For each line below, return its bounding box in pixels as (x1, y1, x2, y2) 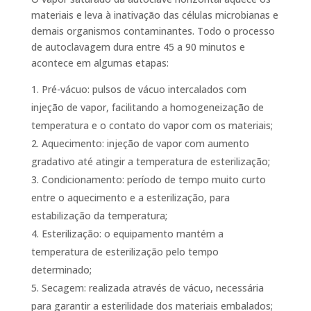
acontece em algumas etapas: (31, 56, 169, 69)
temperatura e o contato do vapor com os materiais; (31, 119, 273, 132)
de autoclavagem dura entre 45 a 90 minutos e (31, 40, 245, 53)
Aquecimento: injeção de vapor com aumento (41, 137, 249, 150)
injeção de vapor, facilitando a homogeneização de (31, 101, 264, 114)
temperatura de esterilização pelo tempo (31, 245, 219, 258)
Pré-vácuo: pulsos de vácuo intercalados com (41, 83, 246, 96)
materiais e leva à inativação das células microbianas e (31, 8, 278, 22)
